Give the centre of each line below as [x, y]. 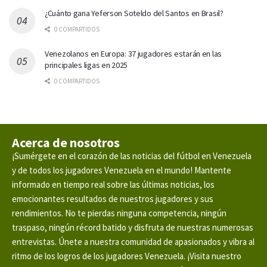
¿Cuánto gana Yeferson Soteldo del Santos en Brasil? [134, 13]
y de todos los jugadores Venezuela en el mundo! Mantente [122, 170]
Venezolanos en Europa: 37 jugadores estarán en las [133, 54]
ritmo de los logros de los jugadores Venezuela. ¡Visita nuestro [127, 256]
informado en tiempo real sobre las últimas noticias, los [113, 185]
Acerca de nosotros [66, 143]
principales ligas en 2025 [86, 65]
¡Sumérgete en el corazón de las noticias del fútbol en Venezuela [132, 156]
